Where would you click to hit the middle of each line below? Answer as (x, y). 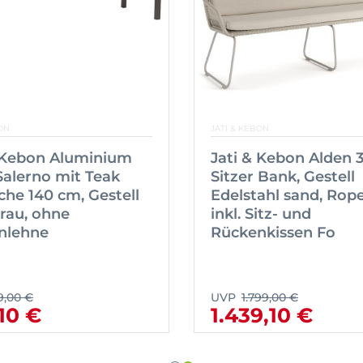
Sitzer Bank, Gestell (283, 177)
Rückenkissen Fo (273, 233)
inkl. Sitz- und (261, 214)
